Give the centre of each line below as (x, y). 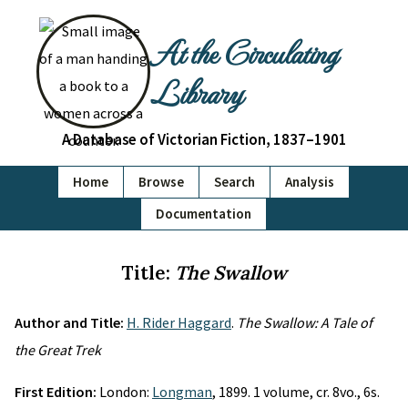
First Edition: (57, 392)
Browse (161, 182)
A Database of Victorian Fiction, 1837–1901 (204, 139)
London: (126, 392)
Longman (182, 392)
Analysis (310, 182)
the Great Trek (58, 350)
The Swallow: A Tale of (305, 322)
